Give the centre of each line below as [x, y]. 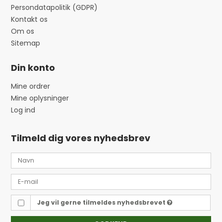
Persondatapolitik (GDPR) [55, 8]
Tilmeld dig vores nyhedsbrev [81, 138]
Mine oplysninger [40, 98]
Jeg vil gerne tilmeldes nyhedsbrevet [102, 203]
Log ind [23, 110]
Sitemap [26, 43]
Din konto [33, 68]
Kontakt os [29, 20]
